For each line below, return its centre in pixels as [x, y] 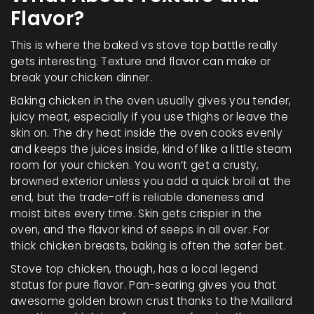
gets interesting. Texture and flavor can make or [141, 61]
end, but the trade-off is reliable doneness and [137, 197]
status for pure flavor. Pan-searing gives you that [143, 285]
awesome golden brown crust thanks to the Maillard [152, 301]
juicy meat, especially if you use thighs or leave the [149, 116]
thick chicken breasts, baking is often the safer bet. [148, 245]
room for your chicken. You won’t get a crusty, [135, 165]
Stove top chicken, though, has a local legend [135, 268]
